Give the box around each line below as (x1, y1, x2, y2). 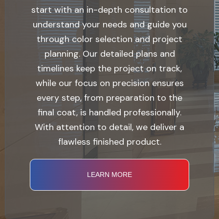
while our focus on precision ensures (35, 77, 184, 89)
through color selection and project (37, 33, 182, 45)
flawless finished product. (58, 136, 161, 148)
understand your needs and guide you (32, 19, 187, 30)
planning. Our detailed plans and (44, 48, 175, 60)
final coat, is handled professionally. (38, 107, 181, 118)
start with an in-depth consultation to (31, 4, 188, 16)
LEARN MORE (87, 171, 132, 178)
